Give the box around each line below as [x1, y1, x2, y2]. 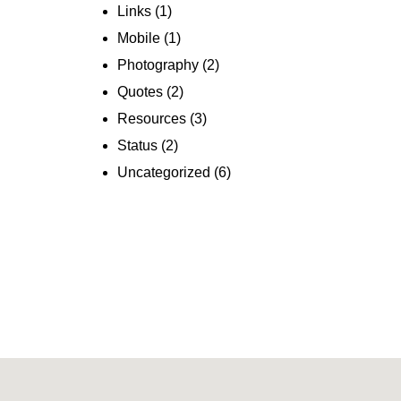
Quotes [117, 84, 163, 99]
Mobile [117, 30, 160, 46]
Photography [117, 57, 199, 73]
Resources [117, 111, 186, 126]
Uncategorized [117, 165, 210, 180]
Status [117, 138, 158, 153]
